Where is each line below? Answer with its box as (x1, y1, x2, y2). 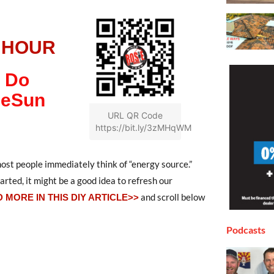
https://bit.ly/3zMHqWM (95, 122, 191, 133)
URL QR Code (108, 109, 163, 120)
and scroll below (139, 191, 205, 202)
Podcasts (226, 223, 265, 235)
